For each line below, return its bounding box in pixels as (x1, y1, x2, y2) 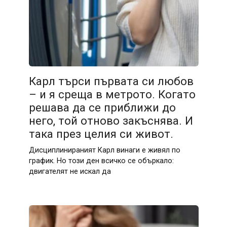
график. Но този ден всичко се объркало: (28, 156, 174, 165)
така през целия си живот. (28, 127, 173, 140)
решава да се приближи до (28, 100, 176, 114)
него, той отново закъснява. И (28, 113, 193, 127)
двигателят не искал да (28, 167, 111, 176)
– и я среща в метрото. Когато (28, 87, 196, 101)
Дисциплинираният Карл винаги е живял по (28, 145, 180, 155)
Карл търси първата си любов (28, 74, 194, 88)
